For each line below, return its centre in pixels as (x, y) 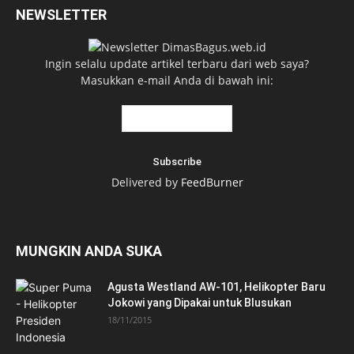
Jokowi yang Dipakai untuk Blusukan (200, 303)
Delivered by (146, 183)
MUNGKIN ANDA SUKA (89, 251)
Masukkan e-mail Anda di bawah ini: (177, 81)
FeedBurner (212, 183)
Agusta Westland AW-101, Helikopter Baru (217, 287)
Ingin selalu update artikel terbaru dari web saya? (177, 64)
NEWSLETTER (61, 15)
